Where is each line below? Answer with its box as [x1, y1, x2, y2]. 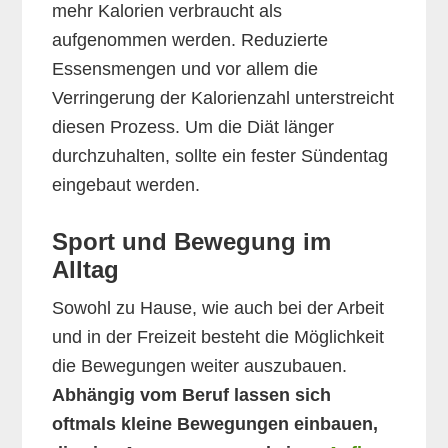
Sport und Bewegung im [52, 228, 332, 256]
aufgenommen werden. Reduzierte [52, 30, 329, 51]
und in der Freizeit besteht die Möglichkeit [52, 327, 385, 348]
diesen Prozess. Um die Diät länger [52, 117, 335, 138]
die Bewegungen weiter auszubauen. [52, 356, 348, 377]
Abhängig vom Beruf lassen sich [52, 385, 332, 406]
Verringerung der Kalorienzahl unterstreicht [52, 88, 395, 109]
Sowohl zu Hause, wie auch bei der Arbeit [52, 298, 385, 319]
